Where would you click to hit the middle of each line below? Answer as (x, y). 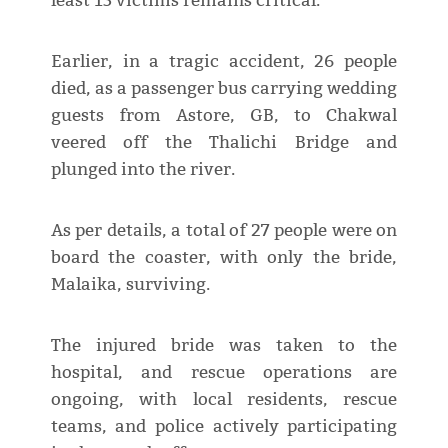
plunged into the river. (142, 170)
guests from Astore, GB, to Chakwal (224, 116)
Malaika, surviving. (130, 285)
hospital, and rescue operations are (224, 373)
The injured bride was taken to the (224, 346)
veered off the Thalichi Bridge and (224, 143)
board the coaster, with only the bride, (224, 258)
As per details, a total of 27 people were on (224, 231)
